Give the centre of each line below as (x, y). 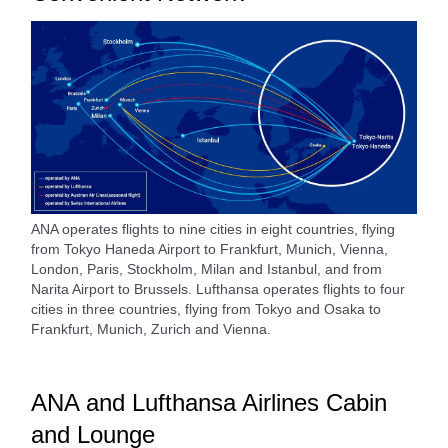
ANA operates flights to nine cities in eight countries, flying (213, 229)
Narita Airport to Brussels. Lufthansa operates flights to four (218, 289)
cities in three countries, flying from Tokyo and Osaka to (206, 309)
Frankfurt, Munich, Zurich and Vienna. (151, 329)
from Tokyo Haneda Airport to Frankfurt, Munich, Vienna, (209, 249)
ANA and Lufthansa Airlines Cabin (209, 403)
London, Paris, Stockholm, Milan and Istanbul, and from (206, 269)
